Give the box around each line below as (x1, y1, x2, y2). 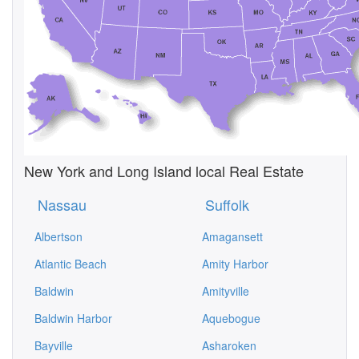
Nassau (38, 194, 87, 215)
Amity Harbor (202, 256, 268, 272)
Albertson (34, 228, 83, 244)
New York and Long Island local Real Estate (24, 160, 304, 181)
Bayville (34, 337, 73, 353)
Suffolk (205, 194, 249, 215)
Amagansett (202, 228, 263, 244)
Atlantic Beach (34, 256, 107, 272)
